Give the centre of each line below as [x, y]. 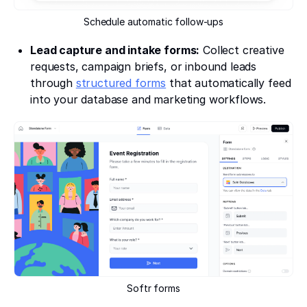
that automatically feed [229, 83]
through [53, 83]
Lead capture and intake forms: [115, 50]
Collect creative [242, 50]
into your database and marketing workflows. [148, 100]
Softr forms [153, 288]
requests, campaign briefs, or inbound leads [144, 67]
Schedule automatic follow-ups [153, 22]
